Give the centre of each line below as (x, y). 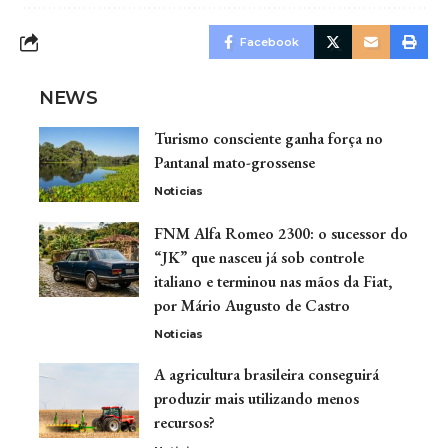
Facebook (269, 42)
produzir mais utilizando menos (256, 399)
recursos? (184, 423)
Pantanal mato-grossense (234, 163)
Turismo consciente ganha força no (268, 139)
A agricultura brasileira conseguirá (266, 375)
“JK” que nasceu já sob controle (259, 258)
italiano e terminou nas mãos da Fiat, (273, 282)
